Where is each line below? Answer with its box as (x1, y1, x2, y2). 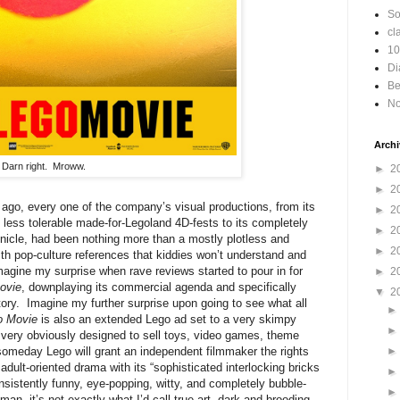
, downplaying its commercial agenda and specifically (21, 280, 296, 295)
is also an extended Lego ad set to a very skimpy (37, 312, 296, 327)
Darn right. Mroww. (2, 160, 86, 171)
